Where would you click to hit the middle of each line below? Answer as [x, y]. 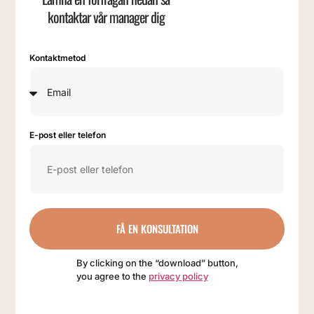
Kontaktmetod [58, 58]
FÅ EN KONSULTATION [157, 229]
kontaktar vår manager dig [106, 17]
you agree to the [112, 277]
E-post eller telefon [68, 135]
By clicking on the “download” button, [157, 263]
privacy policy [178, 277]
